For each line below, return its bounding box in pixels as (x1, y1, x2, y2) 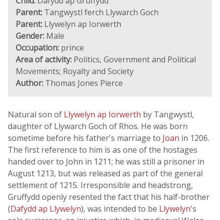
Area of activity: (16, 54, 72, 65)
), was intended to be (81, 203, 159, 214)
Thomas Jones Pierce (43, 78, 123, 88)
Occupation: (16, 42, 59, 53)
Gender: (16, 30, 44, 41)
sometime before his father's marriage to (8, 133, 163, 143)
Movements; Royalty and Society (16, 66, 134, 77)
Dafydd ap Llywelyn (10, 203, 81, 214)
